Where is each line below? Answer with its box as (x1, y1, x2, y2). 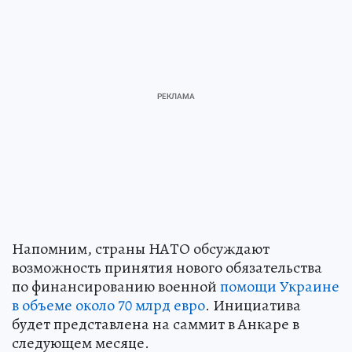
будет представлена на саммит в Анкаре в (12, 313, 299, 335)
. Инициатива (205, 294, 301, 316)
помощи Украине (220, 275, 339, 297)
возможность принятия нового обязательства (12, 256, 322, 278)
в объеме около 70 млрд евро (12, 294, 205, 316)
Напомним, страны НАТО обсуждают (12, 237, 269, 259)
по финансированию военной (12, 275, 220, 297)
